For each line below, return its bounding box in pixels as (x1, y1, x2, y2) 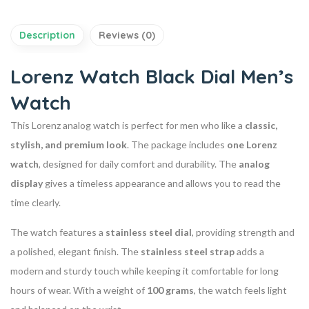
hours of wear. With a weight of (10, 283, 147, 296)
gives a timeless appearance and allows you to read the (43, 177, 281, 189)
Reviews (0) (99, 28, 155, 41)
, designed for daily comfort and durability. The (39, 157, 239, 170)
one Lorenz (227, 138, 277, 150)
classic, (245, 119, 277, 131)
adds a (235, 245, 264, 257)
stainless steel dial (106, 226, 192, 238)
